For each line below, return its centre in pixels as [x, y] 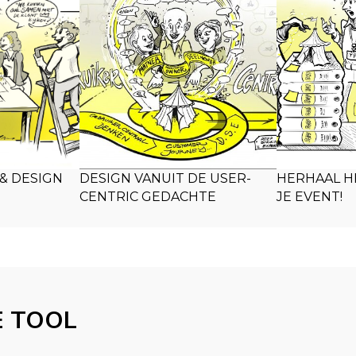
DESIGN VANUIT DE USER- [165, 179]
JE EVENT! [310, 197]
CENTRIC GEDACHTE [147, 197]
